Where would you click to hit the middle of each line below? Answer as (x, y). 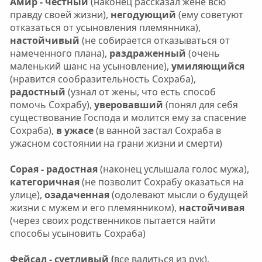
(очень (203, 53)
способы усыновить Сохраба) (77, 233)
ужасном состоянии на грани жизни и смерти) (116, 143)
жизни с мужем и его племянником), (94, 207)
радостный (39, 92)
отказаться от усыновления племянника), (105, 27)
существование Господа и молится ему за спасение (128, 117)
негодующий (142, 14)
